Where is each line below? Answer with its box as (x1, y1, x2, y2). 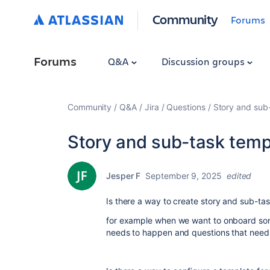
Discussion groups (161, 55, 247, 67)
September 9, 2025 (145, 171, 222, 181)
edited (226, 171, 252, 181)
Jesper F (106, 171, 141, 181)
